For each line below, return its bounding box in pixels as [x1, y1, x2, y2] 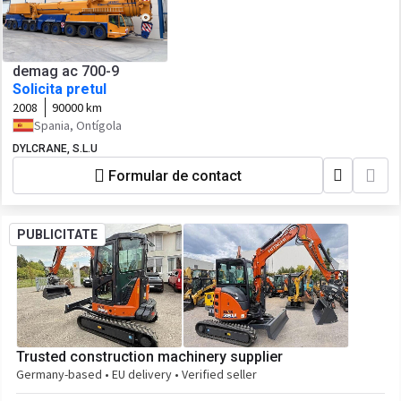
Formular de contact [108, 166, 242, 184]
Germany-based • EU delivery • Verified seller [16, 366, 257, 382]
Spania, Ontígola [34, 117, 122, 133]
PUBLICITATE [17, 227, 98, 242]
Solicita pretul [13, 81, 107, 98]
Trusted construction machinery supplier [16, 348, 283, 365]
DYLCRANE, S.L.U [13, 142, 98, 155]
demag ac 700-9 [13, 63, 119, 80]
